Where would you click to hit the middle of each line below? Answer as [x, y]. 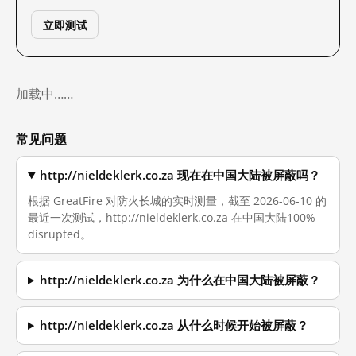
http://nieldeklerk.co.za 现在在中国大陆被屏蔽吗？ [180, 175]
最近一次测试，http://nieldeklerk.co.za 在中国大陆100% [172, 217]
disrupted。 [60, 234]
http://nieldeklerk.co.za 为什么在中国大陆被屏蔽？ [180, 280]
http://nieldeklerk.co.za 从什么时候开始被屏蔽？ [174, 325]
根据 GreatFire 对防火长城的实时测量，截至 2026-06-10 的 [177, 201]
